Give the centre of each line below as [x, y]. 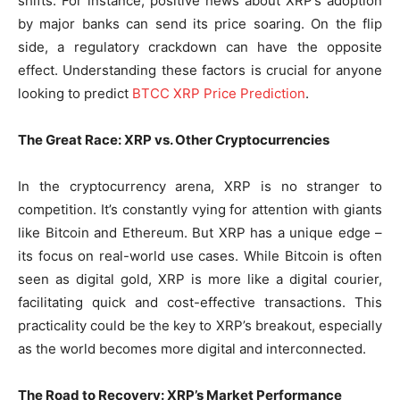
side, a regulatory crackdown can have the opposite [200, 47]
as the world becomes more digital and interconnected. [192, 349]
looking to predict [75, 94]
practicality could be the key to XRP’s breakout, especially [200, 326]
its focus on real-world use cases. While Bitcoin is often [200, 256]
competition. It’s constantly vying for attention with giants [200, 210]
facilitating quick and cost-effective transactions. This [200, 303]
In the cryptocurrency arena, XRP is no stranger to [200, 187]
